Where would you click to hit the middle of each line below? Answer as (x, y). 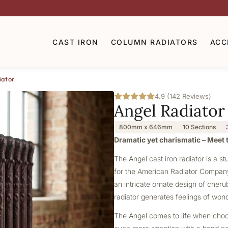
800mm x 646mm (146, 127)
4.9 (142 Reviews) (183, 96)
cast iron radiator (177, 159)
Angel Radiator (169, 111)
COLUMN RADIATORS (154, 42)
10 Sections (199, 127)
